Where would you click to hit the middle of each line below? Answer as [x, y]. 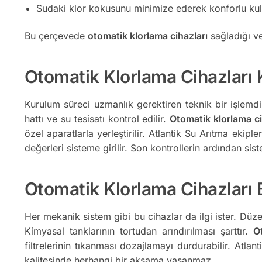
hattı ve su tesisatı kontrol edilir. [97, 119]
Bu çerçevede [56, 36]
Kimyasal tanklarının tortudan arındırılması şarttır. [139, 231]
